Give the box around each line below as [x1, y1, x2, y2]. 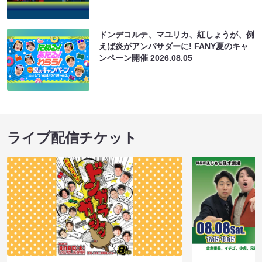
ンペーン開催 [99, 53, 151, 63]
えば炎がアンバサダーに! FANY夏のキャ [99, 42, 249, 51]
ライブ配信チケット [7, 130, 137, 146]
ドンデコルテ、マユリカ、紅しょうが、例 [99, 30, 255, 40]
